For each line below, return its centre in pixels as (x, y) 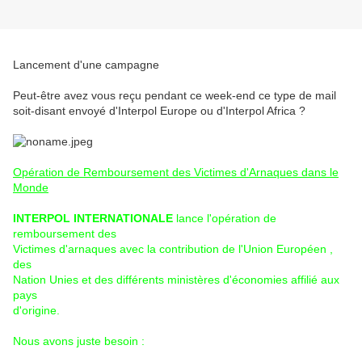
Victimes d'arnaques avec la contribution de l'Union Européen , (173, 249)
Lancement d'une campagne (88, 65)
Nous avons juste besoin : (79, 341)
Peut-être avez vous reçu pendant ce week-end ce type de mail (175, 96)
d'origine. (36, 311)
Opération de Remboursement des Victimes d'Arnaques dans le (176, 173)
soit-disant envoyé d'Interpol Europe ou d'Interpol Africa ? (159, 111)
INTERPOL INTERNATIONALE (93, 219)
